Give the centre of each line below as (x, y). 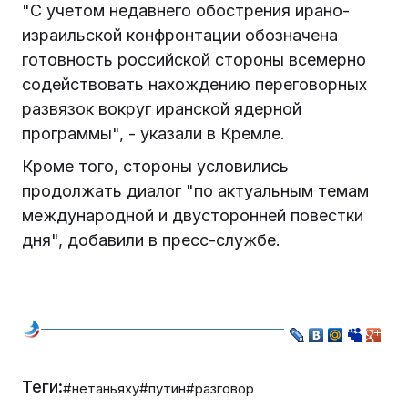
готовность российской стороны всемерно (194, 60)
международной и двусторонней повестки (193, 216)
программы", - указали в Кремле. (153, 134)
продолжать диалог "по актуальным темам (195, 191)
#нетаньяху (101, 388)
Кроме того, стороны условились (155, 167)
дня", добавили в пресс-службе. (156, 240)
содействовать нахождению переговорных (194, 85)
